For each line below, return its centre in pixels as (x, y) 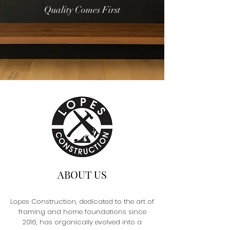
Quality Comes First (82, 10)
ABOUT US (82, 174)
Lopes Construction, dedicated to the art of (82, 202)
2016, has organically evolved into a (82, 222)
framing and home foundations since (82, 212)
